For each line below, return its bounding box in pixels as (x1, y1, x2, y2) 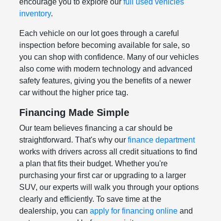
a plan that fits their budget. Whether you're (19, 159, 168, 168)
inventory (19, 9, 51, 18)
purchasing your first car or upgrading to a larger (19, 171, 186, 180)
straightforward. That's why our (19, 135, 128, 144)
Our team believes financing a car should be (19, 123, 173, 132)
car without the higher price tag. (19, 88, 128, 97)
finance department (127, 135, 195, 144)
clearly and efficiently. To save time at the (19, 194, 161, 203)
